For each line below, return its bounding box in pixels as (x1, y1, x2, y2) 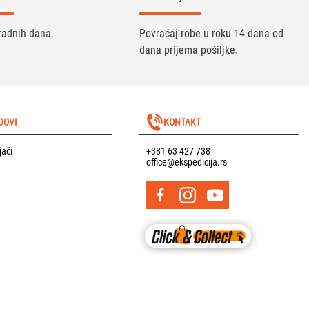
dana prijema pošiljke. (139, 43, 239, 57)
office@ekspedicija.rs (146, 156, 228, 168)
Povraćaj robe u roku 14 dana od (139, 26, 284, 40)
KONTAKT (163, 116, 201, 128)
